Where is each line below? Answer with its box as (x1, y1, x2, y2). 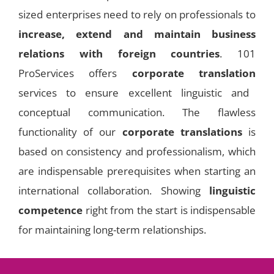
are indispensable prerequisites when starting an (18, 163, 256, 178)
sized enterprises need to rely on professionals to (18, 7, 256, 21)
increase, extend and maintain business (18, 26, 256, 41)
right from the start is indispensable (83, 202, 256, 217)
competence (18, 202, 83, 217)
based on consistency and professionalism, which (18, 144, 256, 158)
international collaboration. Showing (18, 183, 209, 198)
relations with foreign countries (18, 46, 220, 61)
